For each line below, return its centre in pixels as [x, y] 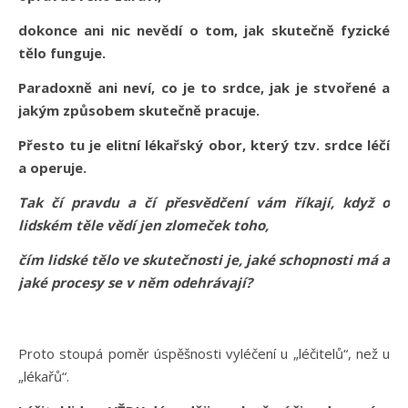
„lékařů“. [44, 377]
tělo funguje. [62, 53]
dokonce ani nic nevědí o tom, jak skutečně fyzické [204, 31]
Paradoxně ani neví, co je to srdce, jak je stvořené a [204, 88]
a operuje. [52, 168]
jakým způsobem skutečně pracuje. [139, 111]
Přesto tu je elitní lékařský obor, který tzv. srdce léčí [204, 145]
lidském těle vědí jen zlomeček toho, [143, 225]
